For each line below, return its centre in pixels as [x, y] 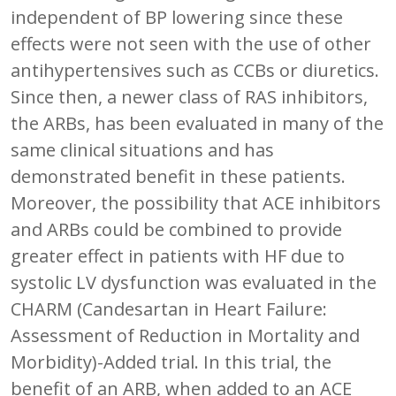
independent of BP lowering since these [177, 17]
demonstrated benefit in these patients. [178, 176]
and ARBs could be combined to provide [176, 229]
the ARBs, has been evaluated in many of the [197, 123]
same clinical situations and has [142, 149]
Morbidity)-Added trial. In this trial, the [171, 362]
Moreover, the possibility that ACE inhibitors [196, 202]
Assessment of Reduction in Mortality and [185, 335]
